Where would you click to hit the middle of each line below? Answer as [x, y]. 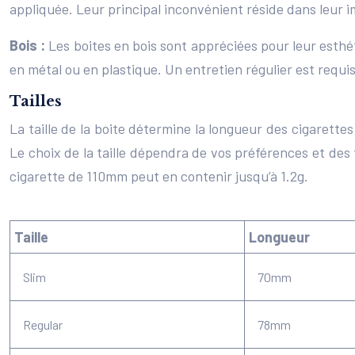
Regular [43, 324]
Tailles [36, 101]
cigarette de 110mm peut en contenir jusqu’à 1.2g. [159, 176]
